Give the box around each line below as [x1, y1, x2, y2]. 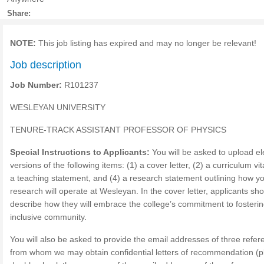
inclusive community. [10, 212, 87, 222]
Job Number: [10, 80, 64, 90]
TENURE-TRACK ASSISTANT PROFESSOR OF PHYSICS [10, 125, 226, 134]
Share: [7, 9, 31, 18]
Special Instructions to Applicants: [10, 147, 150, 157]
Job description [10, 59, 81, 71]
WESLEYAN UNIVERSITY [10, 103, 105, 112]
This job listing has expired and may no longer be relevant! [36, 38, 256, 48]
